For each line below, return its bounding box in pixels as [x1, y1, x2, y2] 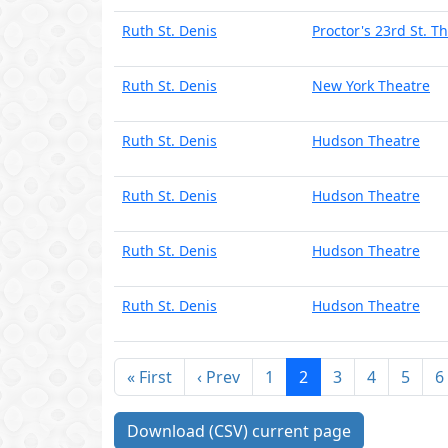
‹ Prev [197, 366, 240, 388]
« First [127, 366, 172, 388]
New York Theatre [312, 76, 430, 95]
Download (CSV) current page [127, 420, 351, 442]
